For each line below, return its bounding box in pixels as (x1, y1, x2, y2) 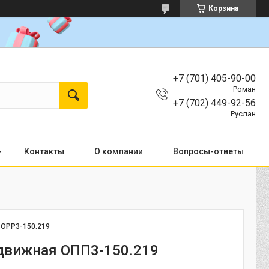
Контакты (24, 147, 64, 156)
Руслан (231, 109, 256, 118)
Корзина (208, 4, 238, 13)
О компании (94, 147, 143, 156)
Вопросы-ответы (173, 147, 244, 156)
